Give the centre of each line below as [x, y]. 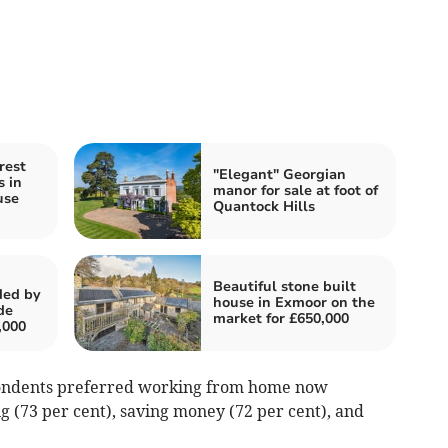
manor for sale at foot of [295, 190]
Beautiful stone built [284, 286]
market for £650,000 [281, 318]
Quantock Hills [264, 206]
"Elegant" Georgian [279, 174]
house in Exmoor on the [294, 302]
